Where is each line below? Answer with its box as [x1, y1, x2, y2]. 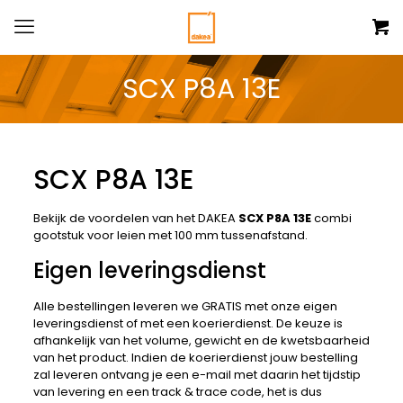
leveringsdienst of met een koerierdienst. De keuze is [32, 315, 343, 332]
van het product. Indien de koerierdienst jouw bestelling [32, 349, 358, 366]
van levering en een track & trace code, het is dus [32, 383, 322, 400]
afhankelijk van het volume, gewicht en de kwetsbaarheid [32, 332, 370, 349]
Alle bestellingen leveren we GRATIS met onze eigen [32, 298, 337, 315]
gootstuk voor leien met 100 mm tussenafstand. [32, 227, 308, 244]
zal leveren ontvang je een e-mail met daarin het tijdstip [32, 366, 361, 383]
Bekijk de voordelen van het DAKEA [32, 210, 238, 227]
